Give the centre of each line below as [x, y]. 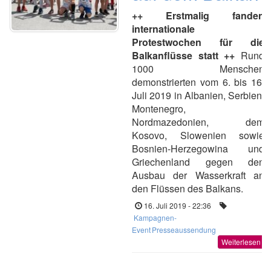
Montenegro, [159, 109]
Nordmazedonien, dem [198, 122]
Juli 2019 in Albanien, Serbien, [198, 95]
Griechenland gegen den [198, 162]
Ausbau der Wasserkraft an [198, 175]
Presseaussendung [184, 230]
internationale [163, 29]
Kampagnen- [155, 217]
